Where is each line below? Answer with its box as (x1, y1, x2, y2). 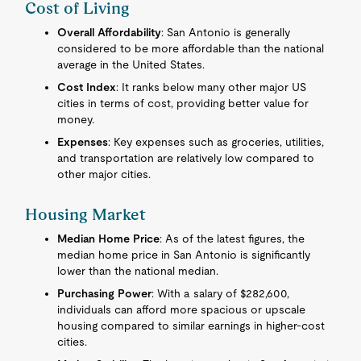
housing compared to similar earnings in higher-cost (57, 319, 326, 332)
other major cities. (57, 168, 151, 180)
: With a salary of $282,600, (151, 287, 290, 300)
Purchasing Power (57, 287, 152, 300)
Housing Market (25, 205, 147, 224)
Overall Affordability (57, 26, 162, 39)
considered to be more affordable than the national (57, 42, 325, 55)
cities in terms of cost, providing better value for (57, 97, 309, 110)
